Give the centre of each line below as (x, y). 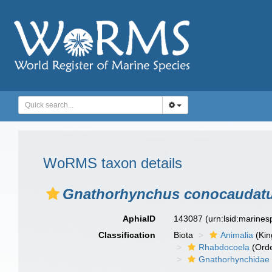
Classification (127, 235)
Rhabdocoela (224, 247)
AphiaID (139, 219)
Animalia (237, 235)
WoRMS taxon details (113, 163)
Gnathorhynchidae (234, 259)
